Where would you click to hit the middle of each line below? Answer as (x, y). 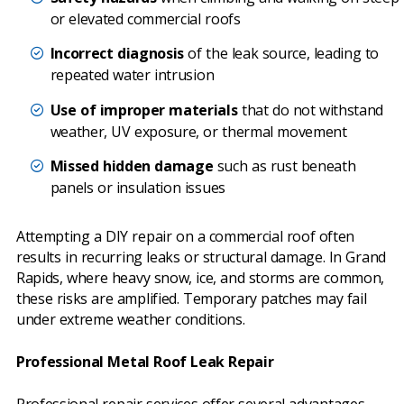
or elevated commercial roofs (145, 19)
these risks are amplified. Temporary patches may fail (192, 298)
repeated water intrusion (132, 75)
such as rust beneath (285, 166)
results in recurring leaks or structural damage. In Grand (201, 257)
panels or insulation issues (138, 188)
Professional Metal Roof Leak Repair (145, 361)
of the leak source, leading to (282, 54)
